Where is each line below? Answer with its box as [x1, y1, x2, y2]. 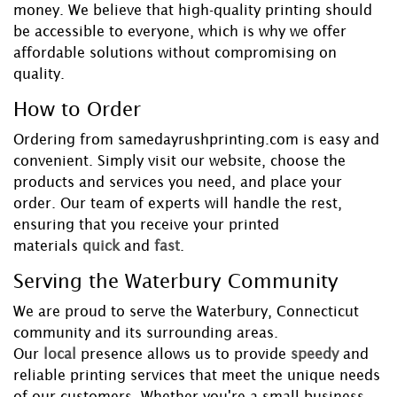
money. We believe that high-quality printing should [13, 2, 372, 19]
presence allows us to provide [81, 346, 286, 362]
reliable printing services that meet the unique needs [13, 367, 380, 384]
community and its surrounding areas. [13, 324, 278, 341]
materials [13, 237, 78, 254]
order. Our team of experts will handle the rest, [13, 195, 342, 212]
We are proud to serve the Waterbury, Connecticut [13, 303, 359, 320]
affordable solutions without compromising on [13, 44, 337, 61]
